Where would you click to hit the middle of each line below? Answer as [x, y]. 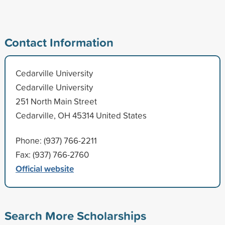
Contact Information [59, 42]
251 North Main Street [56, 101]
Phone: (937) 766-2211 [56, 140]
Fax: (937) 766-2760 [52, 154]
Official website [44, 168]
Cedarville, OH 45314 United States [81, 115]
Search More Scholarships [75, 215]
